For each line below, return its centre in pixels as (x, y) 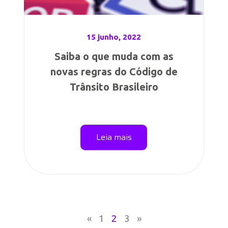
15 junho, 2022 (114, 37)
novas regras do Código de (114, 72)
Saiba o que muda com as (114, 56)
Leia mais (114, 137)
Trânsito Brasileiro (114, 87)
